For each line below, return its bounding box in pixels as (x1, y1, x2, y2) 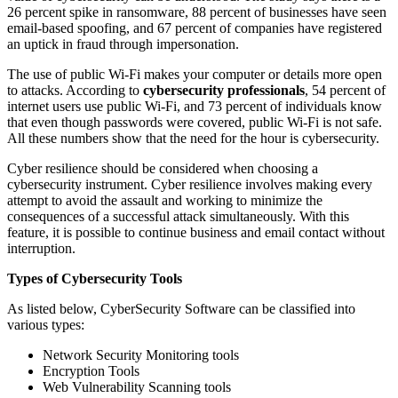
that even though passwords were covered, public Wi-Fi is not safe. (7, 115, 382, 131)
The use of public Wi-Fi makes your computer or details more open (7, 67, 382, 83)
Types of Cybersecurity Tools (7, 271, 182, 287)
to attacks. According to (7, 83, 143, 99)
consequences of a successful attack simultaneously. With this (7, 209, 349, 225)
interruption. (7, 241, 76, 257)
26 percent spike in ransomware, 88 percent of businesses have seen (7, 4, 386, 20)
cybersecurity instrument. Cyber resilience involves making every (7, 177, 372, 193)
